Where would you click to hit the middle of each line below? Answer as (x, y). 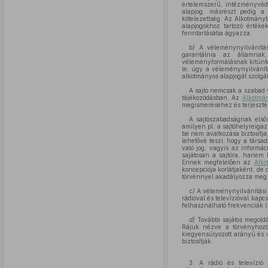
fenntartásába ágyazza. (217, 33)
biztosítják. (197, 241)
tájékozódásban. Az (212, 98)
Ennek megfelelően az (218, 162)
